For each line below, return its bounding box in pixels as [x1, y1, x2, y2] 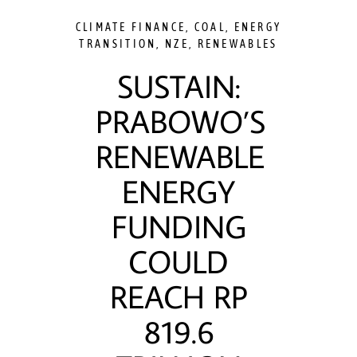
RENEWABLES [197, 37, 278, 50]
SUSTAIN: [116, 65, 241, 107]
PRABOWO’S [96, 100, 265, 142]
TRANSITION [79, 37, 157, 50]
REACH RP [109, 276, 248, 317]
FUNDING [111, 206, 246, 247]
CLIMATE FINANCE [75, 21, 186, 33]
